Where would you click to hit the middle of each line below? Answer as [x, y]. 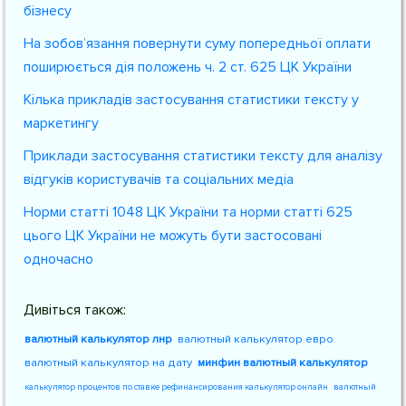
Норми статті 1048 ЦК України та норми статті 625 [188, 212]
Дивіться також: [75, 310]
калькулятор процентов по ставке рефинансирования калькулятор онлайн [176, 387]
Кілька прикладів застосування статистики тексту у [191, 100]
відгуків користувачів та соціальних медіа [159, 179]
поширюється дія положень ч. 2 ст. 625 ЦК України [188, 67]
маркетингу [61, 123]
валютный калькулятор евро [256, 339]
